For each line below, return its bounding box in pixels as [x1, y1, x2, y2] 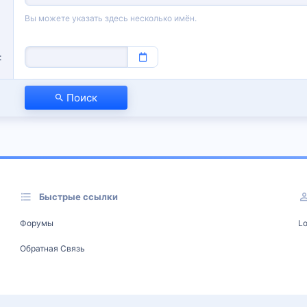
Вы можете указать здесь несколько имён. [25, 13, 197, 23]
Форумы [20, 218, 54, 228]
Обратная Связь [20, 243, 86, 254]
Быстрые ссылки [39, 191, 119, 202]
